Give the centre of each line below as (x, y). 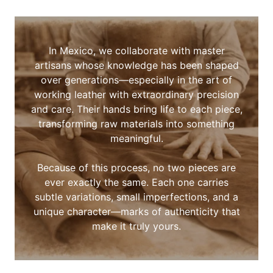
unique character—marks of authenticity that (136, 211)
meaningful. (136, 138)
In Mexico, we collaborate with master (136, 51)
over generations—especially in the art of (136, 80)
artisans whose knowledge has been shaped (136, 65)
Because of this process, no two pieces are (136, 168)
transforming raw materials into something (136, 124)
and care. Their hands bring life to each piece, (136, 109)
